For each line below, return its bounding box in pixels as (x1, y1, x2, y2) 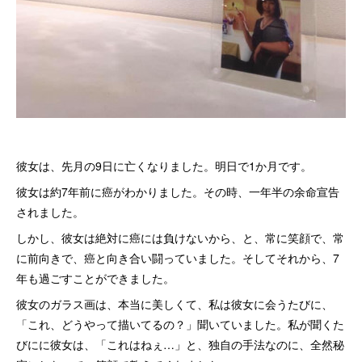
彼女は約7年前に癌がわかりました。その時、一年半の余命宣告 (16, 183, 339, 200)
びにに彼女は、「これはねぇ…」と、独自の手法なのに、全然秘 (16, 336, 344, 352)
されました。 (16, 204, 84, 220)
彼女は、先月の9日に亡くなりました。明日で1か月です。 (16, 158, 312, 174)
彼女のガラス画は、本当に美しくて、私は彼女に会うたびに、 (16, 296, 333, 312)
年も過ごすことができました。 (16, 270, 175, 286)
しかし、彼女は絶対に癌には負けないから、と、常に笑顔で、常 (16, 229, 344, 246)
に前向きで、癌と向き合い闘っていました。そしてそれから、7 (16, 250, 339, 266)
